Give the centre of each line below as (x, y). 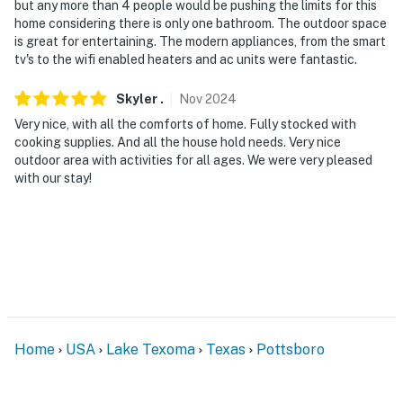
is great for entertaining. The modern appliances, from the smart (200, 41)
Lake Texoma (151, 349)
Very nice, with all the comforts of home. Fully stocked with (185, 124)
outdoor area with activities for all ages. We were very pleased (193, 160)
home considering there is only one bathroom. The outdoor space (201, 23)
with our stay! (53, 178)
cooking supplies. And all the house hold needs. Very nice (178, 142)
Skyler (137, 99)
